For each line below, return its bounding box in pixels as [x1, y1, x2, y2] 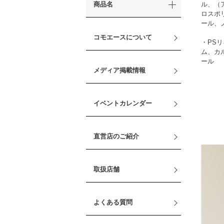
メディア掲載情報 [93, 66, 145, 74]
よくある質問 [93, 198, 132, 206]
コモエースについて [93, 33, 152, 41]
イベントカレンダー [93, 99, 152, 107]
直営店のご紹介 [93, 132, 139, 140]
